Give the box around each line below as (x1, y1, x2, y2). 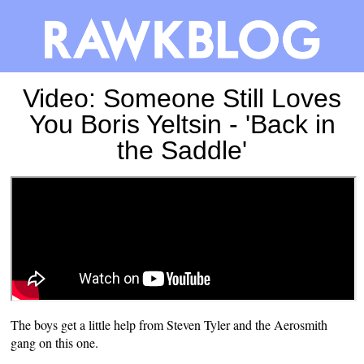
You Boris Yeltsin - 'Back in (28, 109, 336, 139)
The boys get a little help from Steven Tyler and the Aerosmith (11, 315, 328, 333)
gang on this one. (11, 333, 99, 351)
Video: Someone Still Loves (23, 83, 341, 113)
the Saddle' (117, 135, 247, 165)
